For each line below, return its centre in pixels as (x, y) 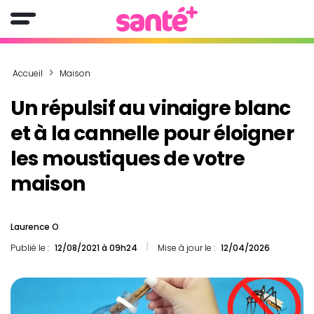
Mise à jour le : (186, 248)
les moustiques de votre (128, 159)
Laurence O (35, 227)
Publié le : (31, 248)
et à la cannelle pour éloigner (152, 134)
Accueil (28, 73)
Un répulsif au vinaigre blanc (151, 108)
